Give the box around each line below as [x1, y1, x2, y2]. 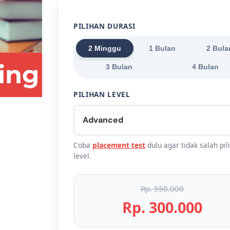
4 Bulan [192, 62, 219, 71]
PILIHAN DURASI [73, 21, 136, 31]
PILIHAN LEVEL [73, 89, 130, 99]
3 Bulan [106, 62, 132, 71]
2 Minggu [88, 44, 121, 52]
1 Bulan [149, 44, 176, 52]
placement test [92, 140, 145, 150]
